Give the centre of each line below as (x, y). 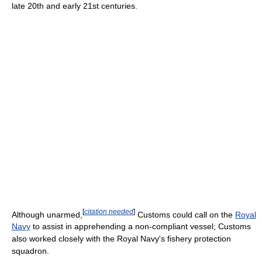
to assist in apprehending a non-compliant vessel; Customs (141, 227)
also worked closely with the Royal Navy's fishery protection (121, 239)
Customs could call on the (185, 214)
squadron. (30, 251)
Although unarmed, (47, 214)
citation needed (109, 211)
